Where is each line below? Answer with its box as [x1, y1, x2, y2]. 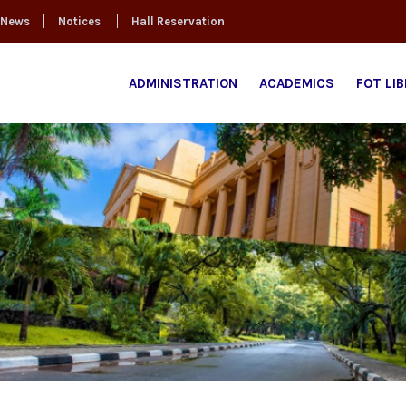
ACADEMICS [259, 75, 334, 92]
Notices [58, 14, 101, 28]
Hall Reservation [131, 14, 225, 28]
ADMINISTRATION [129, 75, 237, 92]
